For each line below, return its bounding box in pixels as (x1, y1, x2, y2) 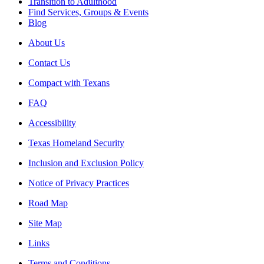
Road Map (28, 198, 68, 209)
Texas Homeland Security (28, 138, 124, 148)
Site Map (28, 218, 62, 229)
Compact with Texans (28, 78, 110, 88)
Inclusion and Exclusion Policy (28, 158, 144, 169)
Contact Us (28, 58, 70, 68)
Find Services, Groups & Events (28, 7, 148, 18)
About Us (28, 38, 65, 48)
